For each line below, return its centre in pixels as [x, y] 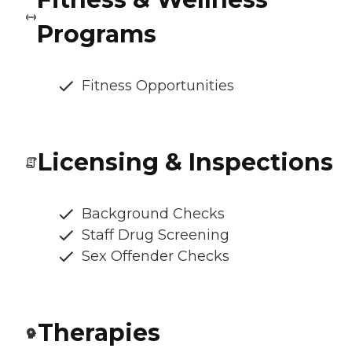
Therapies [99, 333]
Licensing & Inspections [185, 163]
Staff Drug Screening [156, 235]
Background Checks [153, 214]
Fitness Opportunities [158, 86]
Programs [97, 35]
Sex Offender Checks [156, 257]
